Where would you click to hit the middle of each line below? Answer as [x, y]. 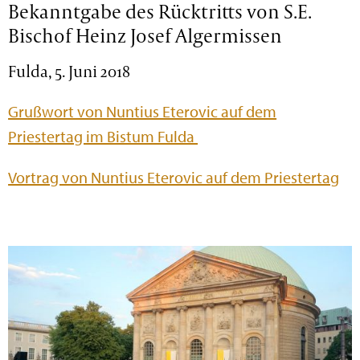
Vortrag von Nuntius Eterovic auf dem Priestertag [174, 178]
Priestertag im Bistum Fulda [103, 137]
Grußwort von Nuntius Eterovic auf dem [143, 112]
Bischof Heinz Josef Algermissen [145, 35]
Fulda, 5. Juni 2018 [70, 72]
